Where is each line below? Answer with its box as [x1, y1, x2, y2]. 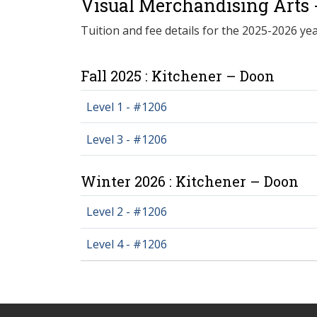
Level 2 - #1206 [86, 204, 167, 220]
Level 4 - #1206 [86, 236, 167, 253]
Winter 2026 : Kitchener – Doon [81, 171, 299, 190]
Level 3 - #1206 [86, 131, 167, 147]
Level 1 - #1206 [86, 98, 167, 115]
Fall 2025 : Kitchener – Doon [81, 67, 275, 86]
